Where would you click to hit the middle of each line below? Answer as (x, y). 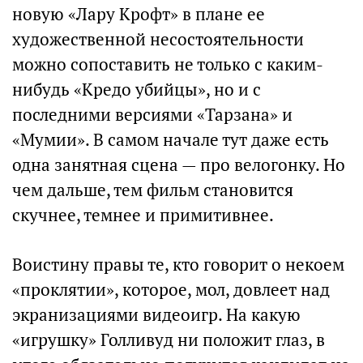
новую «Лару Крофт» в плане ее (139, 15)
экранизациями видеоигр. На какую (156, 315)
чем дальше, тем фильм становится (153, 190)
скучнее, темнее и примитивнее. (143, 216)
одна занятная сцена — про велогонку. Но (179, 165)
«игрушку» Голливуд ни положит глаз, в (169, 340)
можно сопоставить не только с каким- (168, 65)
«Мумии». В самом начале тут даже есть (171, 140)
